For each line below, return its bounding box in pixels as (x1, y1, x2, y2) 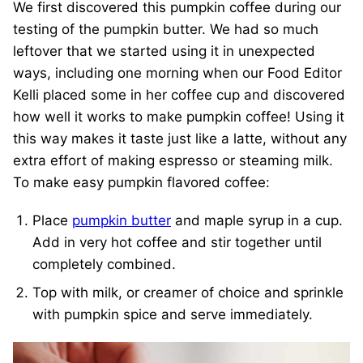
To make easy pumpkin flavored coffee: (13, 174, 270, 191)
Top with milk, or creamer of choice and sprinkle (32, 284, 344, 301)
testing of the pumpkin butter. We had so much (13, 21, 318, 38)
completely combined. (32, 256, 176, 273)
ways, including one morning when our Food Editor (13, 65, 342, 82)
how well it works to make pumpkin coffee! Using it (13, 109, 344, 126)
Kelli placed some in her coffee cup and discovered (13, 87, 345, 104)
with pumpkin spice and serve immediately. (32, 306, 313, 323)
